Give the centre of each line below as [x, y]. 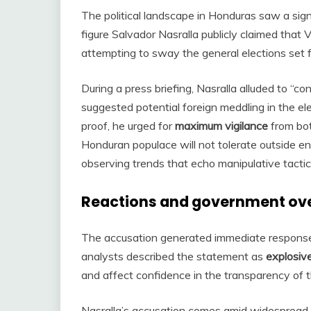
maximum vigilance [221, 126]
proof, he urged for [128, 126]
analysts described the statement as [174, 257]
